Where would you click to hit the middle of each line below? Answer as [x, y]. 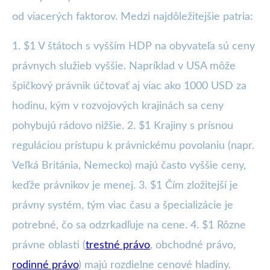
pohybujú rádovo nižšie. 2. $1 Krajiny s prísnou [123, 126]
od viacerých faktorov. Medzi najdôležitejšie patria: [133, 17]
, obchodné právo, [193, 246]
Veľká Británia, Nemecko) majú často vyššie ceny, [129, 166]
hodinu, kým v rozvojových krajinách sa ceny [118, 106]
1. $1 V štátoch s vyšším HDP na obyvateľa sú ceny [133, 47]
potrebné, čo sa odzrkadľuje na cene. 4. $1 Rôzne [129, 226]
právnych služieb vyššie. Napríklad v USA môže [124, 67]
